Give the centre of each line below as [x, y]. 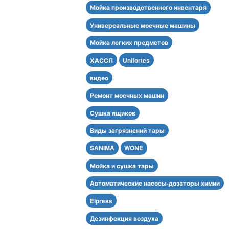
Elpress [101, 201]
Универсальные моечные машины [142, 25]
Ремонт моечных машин [127, 95]
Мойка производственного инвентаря [148, 7]
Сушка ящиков [112, 113]
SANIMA [102, 148]
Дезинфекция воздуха [124, 218]
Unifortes [136, 60]
